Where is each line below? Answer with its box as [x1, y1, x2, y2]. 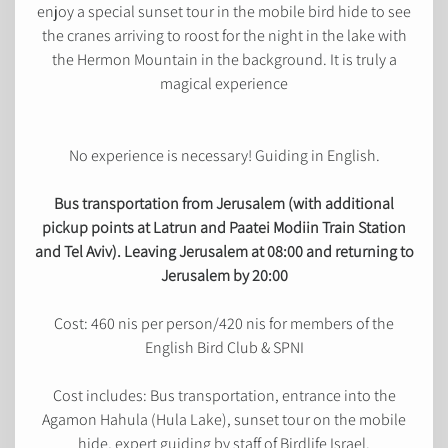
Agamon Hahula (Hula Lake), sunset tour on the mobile [42, 408, 406, 430]
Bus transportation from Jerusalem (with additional [54, 192, 394, 214]
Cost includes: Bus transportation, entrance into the [52, 384, 396, 406]
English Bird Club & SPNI [144, 336, 304, 358]
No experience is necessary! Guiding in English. [68, 144, 380, 166]
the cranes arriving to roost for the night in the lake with [41, 24, 407, 46]
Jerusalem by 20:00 [160, 264, 288, 286]
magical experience [160, 72, 288, 94]
